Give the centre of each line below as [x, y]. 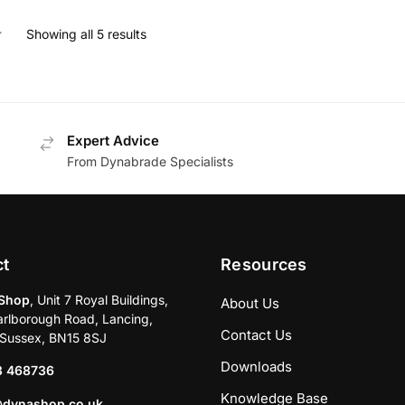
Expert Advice [113, 141]
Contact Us [256, 335]
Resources [264, 264]
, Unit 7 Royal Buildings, [99, 299]
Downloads [256, 367]
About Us [250, 304]
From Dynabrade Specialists [151, 161]
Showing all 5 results [86, 33]
